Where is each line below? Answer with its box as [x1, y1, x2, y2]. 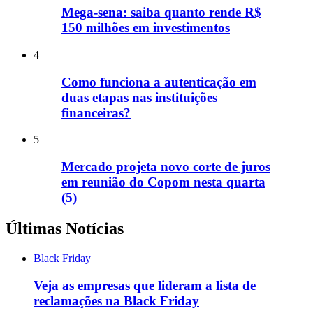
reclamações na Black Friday [34, 293, 199, 308]
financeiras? [61, 105, 131, 120]
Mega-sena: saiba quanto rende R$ [61, 5, 261, 20]
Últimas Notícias [6, 219, 124, 238]
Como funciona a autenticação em [61, 74, 256, 89]
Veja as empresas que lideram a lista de [34, 277, 256, 293]
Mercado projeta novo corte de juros [61, 159, 270, 175]
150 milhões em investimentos [61, 20, 230, 36]
